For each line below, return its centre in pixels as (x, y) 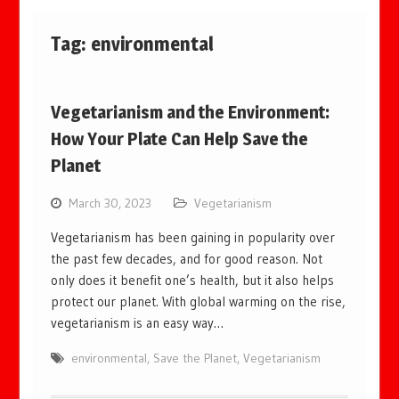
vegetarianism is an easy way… (138, 323)
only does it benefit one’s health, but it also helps (193, 280)
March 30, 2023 (110, 203)
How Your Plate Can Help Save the (180, 139)
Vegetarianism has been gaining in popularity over (193, 237)
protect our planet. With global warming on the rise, (199, 301)
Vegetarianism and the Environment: (191, 112)
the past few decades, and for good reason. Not (187, 259)
